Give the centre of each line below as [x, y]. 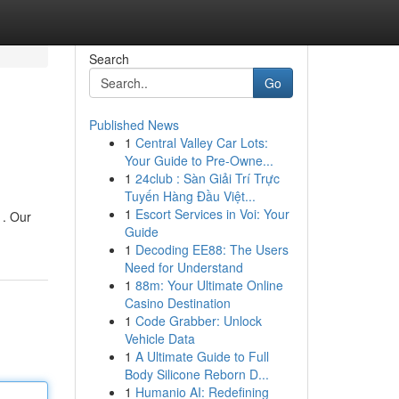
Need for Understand [183, 267]
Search [109, 59]
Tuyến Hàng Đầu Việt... [190, 196]
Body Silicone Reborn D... [196, 374]
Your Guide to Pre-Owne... [199, 160]
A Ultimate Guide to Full [202, 356]
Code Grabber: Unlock [198, 321]
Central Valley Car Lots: [201, 142]
